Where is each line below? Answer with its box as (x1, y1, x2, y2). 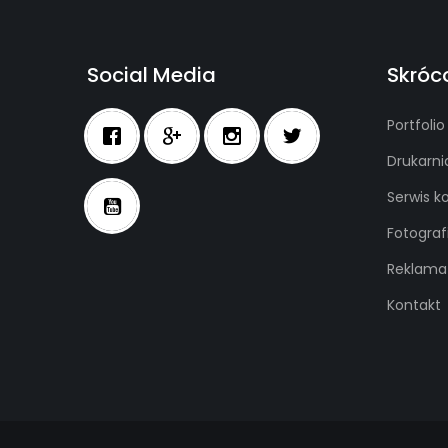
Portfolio (387, 115, 445, 135)
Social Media (87, 61, 216, 89)
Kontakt (387, 295, 441, 315)
